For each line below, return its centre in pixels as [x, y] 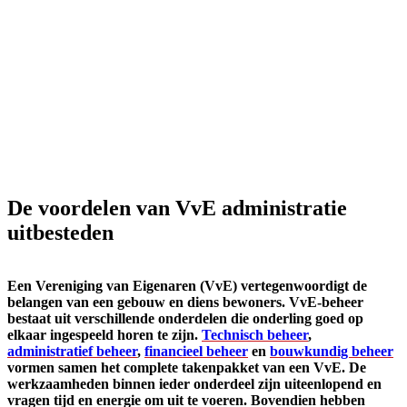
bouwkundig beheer [332, 352]
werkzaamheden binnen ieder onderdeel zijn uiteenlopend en [194, 384]
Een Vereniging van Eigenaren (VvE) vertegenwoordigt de [187, 286]
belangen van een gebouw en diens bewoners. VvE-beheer [185, 303]
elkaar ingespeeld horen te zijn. [104, 335]
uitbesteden [60, 233]
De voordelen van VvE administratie [177, 208]
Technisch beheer [255, 335]
